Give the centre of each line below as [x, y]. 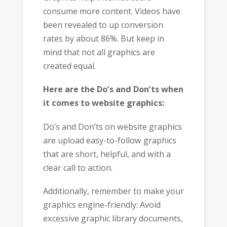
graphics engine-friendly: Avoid [102, 205]
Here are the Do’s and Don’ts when [113, 89]
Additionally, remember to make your [113, 191]
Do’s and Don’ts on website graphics [112, 126]
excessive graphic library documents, [113, 219]
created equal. [69, 66]
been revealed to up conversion [103, 25]
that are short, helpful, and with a [107, 154]
